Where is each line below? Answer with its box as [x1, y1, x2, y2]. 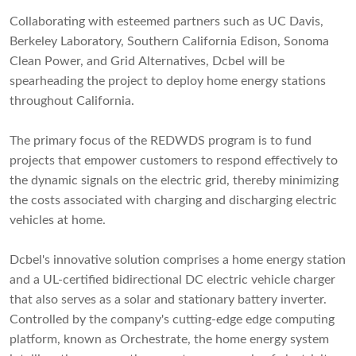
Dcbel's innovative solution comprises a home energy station [10, 253, 346, 267]
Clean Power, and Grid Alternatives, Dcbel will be [10, 55, 284, 68]
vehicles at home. [10, 214, 106, 227]
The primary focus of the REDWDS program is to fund [10, 134, 311, 148]
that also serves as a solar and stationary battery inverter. [10, 293, 327, 307]
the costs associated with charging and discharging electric [10, 194, 337, 207]
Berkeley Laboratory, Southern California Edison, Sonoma [10, 35, 329, 48]
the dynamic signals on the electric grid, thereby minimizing [10, 174, 339, 188]
